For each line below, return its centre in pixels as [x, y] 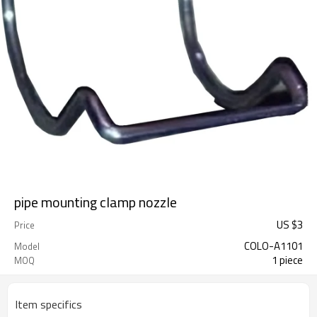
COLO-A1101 [273, 246]
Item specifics [48, 304]
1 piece [287, 260]
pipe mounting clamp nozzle [96, 202]
